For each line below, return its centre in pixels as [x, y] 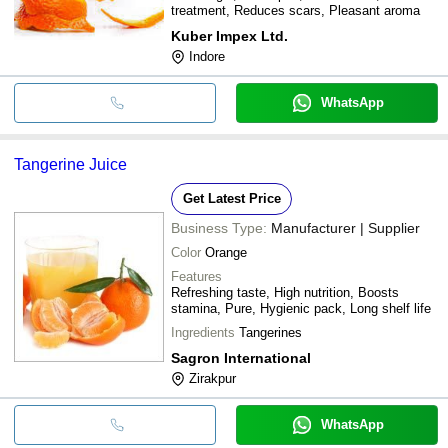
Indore [207, 56]
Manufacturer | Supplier [345, 227]
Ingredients [203, 332]
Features [196, 276]
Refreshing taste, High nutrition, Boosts [285, 292]
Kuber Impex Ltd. [229, 35]
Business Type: [219, 227]
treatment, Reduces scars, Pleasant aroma [295, 10]
